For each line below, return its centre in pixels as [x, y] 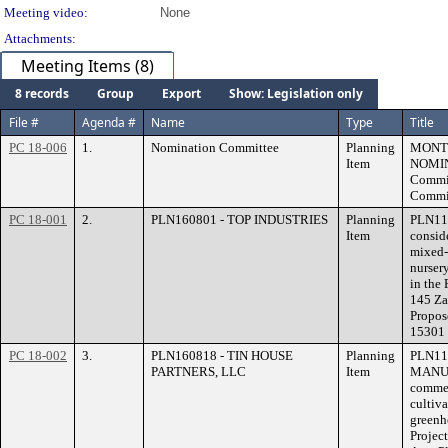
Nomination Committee [215, 147]
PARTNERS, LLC [198, 371]
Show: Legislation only [296, 93]
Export [181, 93]
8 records [42, 93]
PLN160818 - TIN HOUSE [222, 355]
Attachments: [40, 38]
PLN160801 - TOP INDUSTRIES [239, 219]
